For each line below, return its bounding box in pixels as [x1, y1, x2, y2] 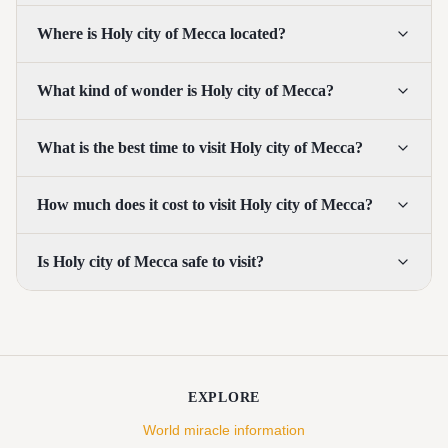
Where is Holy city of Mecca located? [37, 25, 286, 43]
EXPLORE [188, 390, 260, 406]
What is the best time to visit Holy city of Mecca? [37, 139, 363, 157]
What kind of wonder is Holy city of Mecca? [37, 82, 334, 100]
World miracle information [143, 422, 305, 439]
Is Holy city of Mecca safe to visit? [37, 253, 264, 271]
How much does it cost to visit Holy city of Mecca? [37, 196, 373, 214]
